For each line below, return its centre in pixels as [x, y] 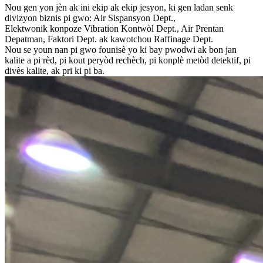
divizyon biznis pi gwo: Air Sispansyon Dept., [90, 18]
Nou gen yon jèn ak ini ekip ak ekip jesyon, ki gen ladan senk [119, 8]
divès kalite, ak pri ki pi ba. [55, 71]
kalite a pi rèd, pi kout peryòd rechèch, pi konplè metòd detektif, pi [128, 60]
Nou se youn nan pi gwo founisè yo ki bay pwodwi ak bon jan [121, 50]
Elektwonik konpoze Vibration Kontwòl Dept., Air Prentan [114, 29]
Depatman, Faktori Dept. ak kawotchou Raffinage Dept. [109, 39]
